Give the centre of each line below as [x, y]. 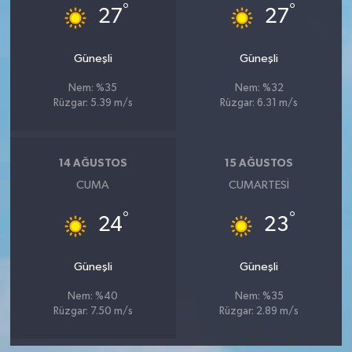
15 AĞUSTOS [259, 164]
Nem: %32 [259, 88]
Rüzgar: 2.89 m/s [259, 311]
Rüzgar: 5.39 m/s [93, 103]
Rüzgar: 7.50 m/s [93, 311]
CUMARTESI [259, 185]
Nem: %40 [93, 296]
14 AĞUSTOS [93, 164]
